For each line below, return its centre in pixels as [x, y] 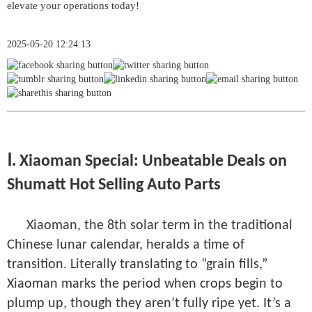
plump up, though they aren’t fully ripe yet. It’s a [149, 304]
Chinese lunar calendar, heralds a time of [126, 245]
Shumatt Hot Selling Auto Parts [114, 185]
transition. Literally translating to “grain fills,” [137, 265]
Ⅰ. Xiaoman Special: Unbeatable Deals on [147, 162]
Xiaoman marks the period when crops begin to [145, 284]
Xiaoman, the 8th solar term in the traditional [159, 226]
